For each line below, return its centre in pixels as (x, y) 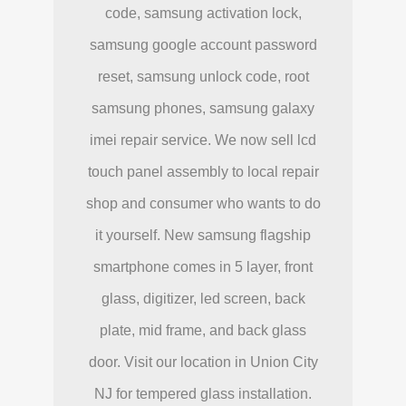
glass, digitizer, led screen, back (203, 298)
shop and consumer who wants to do (203, 203)
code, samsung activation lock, (203, 13)
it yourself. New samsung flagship (203, 235)
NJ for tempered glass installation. (203, 393)
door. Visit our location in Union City (203, 362)
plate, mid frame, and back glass (203, 330)
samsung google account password (203, 44)
